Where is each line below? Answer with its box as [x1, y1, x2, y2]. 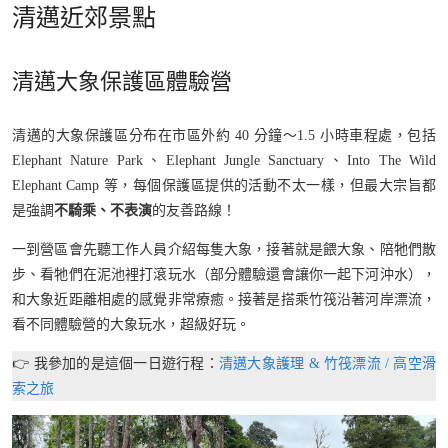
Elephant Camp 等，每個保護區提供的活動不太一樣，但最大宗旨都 [12, 178, 436, 194]
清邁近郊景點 [12, 5, 156, 32]
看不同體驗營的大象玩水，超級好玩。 [12, 317, 250, 333]
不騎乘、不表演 [54, 203, 152, 219]
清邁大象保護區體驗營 [12, 69, 232, 95]
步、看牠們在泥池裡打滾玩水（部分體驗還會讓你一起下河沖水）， [12, 267, 436, 283]
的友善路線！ [152, 203, 236, 219]
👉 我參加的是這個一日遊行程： [12, 356, 219, 372]
